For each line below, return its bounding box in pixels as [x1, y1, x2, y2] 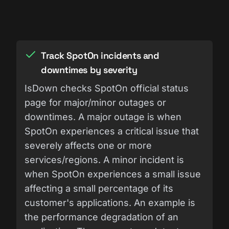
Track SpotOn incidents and [41, 49, 159, 61]
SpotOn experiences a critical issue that [25, 125, 199, 136]
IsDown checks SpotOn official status [25, 82, 189, 94]
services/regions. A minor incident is [25, 154, 184, 165]
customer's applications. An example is [25, 197, 195, 208]
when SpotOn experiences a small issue [25, 168, 201, 179]
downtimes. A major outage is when [25, 111, 181, 122]
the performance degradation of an [25, 211, 178, 222]
